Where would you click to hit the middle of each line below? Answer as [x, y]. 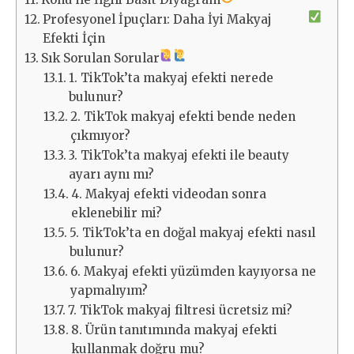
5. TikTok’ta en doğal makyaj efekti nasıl [193, 233]
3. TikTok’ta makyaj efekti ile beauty [179, 156]
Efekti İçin [74, 39]
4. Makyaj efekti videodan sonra [169, 194]
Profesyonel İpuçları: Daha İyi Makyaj [158, 20]
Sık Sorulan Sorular [101, 58]
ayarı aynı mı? [112, 175]
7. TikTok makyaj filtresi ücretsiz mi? [181, 311]
